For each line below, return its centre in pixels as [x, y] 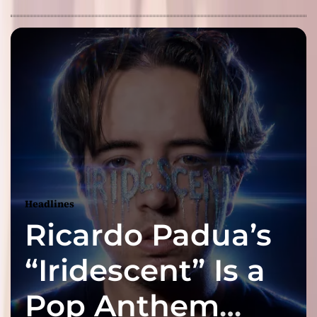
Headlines [50, 203]
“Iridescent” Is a [145, 270]
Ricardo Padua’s [148, 235]
